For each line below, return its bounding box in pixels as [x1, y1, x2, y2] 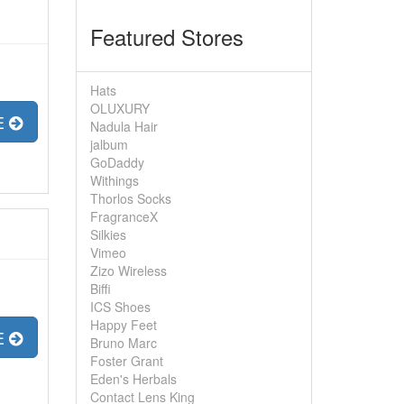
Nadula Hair [89, 117, 158, 135]
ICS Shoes [89, 298, 151, 316]
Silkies [89, 225, 126, 243]
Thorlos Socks [89, 189, 171, 207]
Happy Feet [89, 316, 157, 334]
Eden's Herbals [89, 370, 177, 388]
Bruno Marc [89, 334, 157, 352]
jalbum [89, 135, 128, 153]
